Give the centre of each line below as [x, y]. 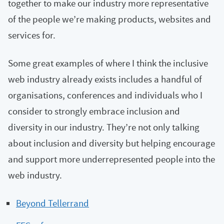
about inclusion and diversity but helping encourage [111, 143]
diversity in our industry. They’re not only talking [104, 127]
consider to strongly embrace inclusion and [94, 111]
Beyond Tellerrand [52, 203]
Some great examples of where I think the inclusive [108, 63]
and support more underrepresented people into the [111, 159]
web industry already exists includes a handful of [105, 79]
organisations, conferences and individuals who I [105, 95]
